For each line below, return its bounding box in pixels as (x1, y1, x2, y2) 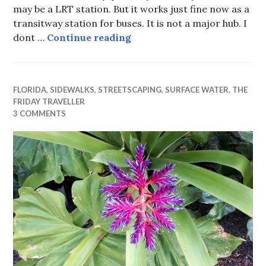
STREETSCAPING (98, 84, 162, 94)
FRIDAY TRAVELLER (13, 96, 85, 106)
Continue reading (47, 31, 132, 43)
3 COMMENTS (13, 108, 66, 118)
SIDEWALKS (50, 84, 95, 94)
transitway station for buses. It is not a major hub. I (13, 17, 248, 29)
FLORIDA (13, 84, 47, 94)
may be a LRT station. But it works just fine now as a (13, 2, 250, 15)
